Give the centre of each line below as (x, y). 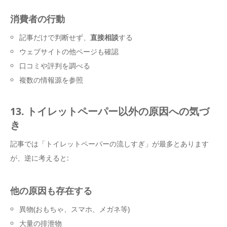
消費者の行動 (37, 19)
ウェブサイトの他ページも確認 (69, 52)
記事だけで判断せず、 (55, 37)
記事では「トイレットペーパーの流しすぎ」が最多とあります (109, 144)
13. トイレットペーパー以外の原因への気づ (110, 111)
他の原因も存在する (51, 191)
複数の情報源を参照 (51, 80)
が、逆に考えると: (40, 158)
